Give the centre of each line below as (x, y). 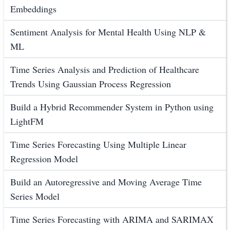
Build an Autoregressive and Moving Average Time (106, 182)
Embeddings (33, 9)
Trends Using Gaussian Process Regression (91, 84)
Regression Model (44, 159)
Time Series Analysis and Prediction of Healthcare (105, 70)
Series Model (35, 196)
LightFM (27, 121)
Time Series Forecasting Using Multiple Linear (98, 145)
